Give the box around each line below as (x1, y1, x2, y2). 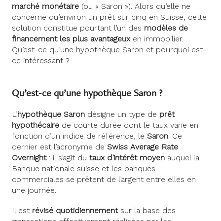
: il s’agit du (46, 153, 89, 163)
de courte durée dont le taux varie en (59, 120, 198, 130)
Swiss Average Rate (107, 142, 178, 152)
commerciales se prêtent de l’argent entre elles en (12, 175, 196, 184)
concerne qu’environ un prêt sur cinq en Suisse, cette (12, 12, 207, 22)
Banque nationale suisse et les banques (12, 164, 155, 174)
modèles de (144, 23, 188, 33)
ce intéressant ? (12, 56, 70, 66)
